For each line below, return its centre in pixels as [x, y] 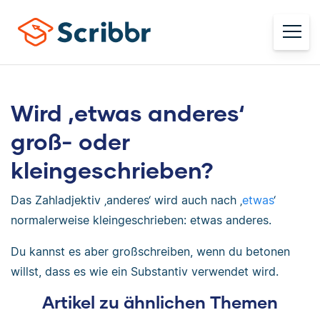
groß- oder [70, 141]
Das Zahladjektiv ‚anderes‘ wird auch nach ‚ [126, 200]
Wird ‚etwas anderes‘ [128, 112]
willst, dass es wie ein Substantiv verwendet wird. [145, 271]
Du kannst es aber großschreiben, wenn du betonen [150, 251]
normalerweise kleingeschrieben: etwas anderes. [141, 220]
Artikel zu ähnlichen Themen [160, 302]
